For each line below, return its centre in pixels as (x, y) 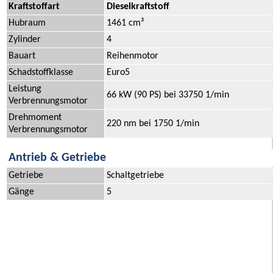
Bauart (22, 56)
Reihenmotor (133, 56)
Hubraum (27, 23)
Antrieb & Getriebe (57, 158)
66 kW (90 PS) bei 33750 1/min (168, 95)
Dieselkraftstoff (138, 7)
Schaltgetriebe (135, 176)
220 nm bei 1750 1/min (153, 124)
